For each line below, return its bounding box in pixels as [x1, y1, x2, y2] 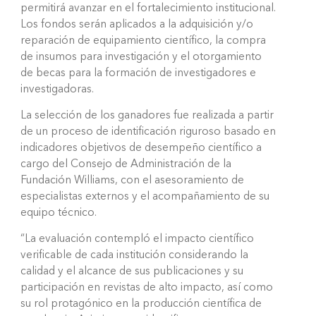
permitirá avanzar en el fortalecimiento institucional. [20, 2, 276, 14]
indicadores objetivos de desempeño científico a [20, 142, 262, 154]
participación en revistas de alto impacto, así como [20, 281, 273, 293]
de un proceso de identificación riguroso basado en [20, 126, 276, 138]
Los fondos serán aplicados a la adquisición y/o [20, 18, 253, 30]
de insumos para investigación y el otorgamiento [20, 51, 262, 63]
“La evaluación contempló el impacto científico [20, 233, 254, 245]
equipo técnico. [20, 207, 97, 219]
